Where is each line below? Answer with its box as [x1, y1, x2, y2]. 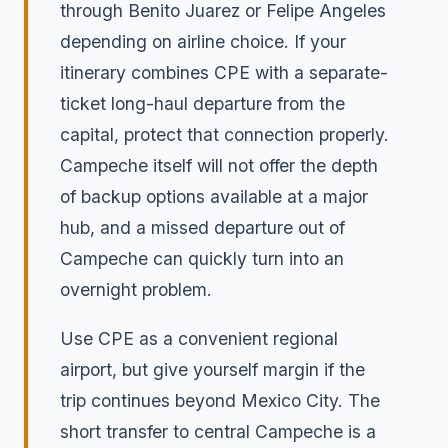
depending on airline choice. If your [60, 31, 346, 53]
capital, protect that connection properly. [60, 124, 389, 146]
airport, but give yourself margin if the [60, 358, 365, 380]
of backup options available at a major [60, 186, 368, 208]
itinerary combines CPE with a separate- [60, 62, 388, 84]
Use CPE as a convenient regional [60, 327, 338, 349]
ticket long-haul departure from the [60, 93, 345, 115]
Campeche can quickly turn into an [60, 248, 344, 270]
